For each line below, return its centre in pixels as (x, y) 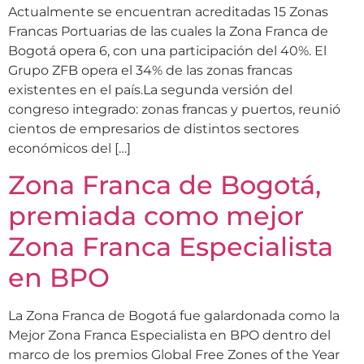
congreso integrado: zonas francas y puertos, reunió (174, 110)
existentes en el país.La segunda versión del (150, 90)
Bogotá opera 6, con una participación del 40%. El (167, 51)
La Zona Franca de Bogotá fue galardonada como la (174, 316)
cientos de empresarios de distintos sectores (154, 129)
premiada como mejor (156, 216)
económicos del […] (69, 149)
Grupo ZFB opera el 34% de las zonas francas (150, 71)
